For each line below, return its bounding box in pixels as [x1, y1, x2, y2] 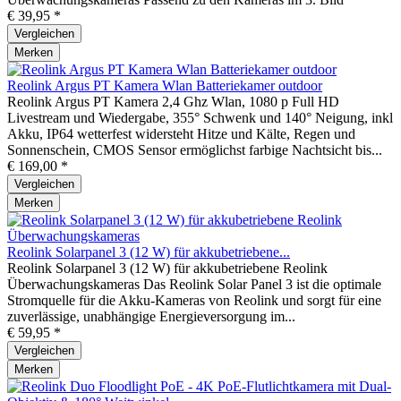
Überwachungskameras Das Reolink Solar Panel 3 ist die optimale [7, 276, 381, 292]
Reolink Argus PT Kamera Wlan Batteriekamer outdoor [7, 77, 322, 93]
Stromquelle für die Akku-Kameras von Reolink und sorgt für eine [7, 292, 381, 308]
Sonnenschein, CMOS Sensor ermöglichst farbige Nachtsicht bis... [7, 141, 382, 158]
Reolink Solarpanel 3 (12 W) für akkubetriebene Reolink [7, 260, 328, 276]
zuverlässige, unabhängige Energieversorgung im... [7, 308, 295, 324]
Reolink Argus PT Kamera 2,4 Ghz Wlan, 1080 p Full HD [7, 93, 339, 109]
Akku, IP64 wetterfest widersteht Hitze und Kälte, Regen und [7, 125, 355, 141]
